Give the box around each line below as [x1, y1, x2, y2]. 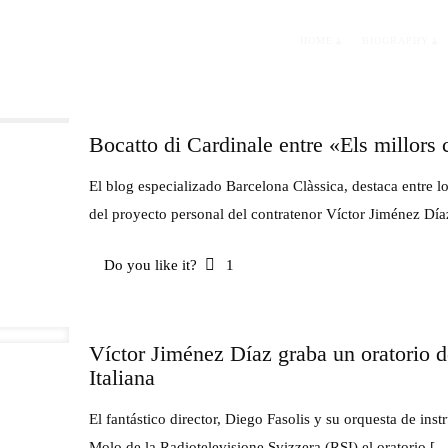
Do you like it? [103, 257, 197, 273]
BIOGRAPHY [362, 34, 429, 46]
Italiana [88, 365, 155, 390]
